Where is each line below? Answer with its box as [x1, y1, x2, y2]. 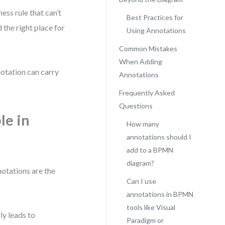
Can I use [126, 177, 156, 185]
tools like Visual [126, 203, 175, 211]
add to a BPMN [126, 146, 173, 154]
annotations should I [126, 133, 191, 141]
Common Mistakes [119, 44, 177, 53]
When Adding [119, 57, 162, 66]
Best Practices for [126, 13, 183, 22]
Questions [119, 101, 153, 110]
